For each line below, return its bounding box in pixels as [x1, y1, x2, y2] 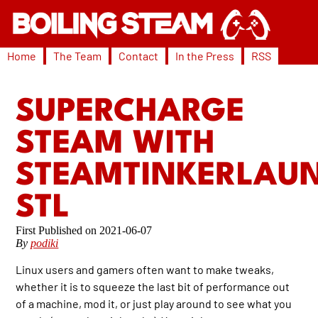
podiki [31, 237, 59, 250]
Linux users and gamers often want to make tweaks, [16, 263, 275, 277]
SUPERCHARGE [16, 97, 246, 129]
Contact [119, 49, 158, 63]
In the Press [175, 49, 234, 63]
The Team [53, 49, 102, 63]
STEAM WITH [16, 128, 216, 161]
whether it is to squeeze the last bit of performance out [16, 280, 290, 294]
